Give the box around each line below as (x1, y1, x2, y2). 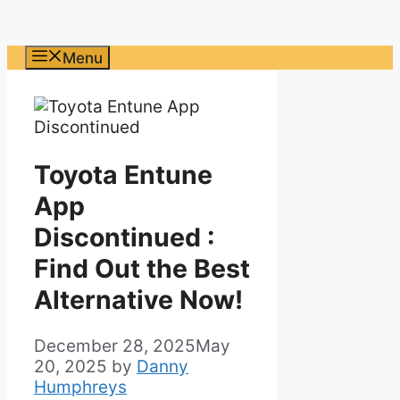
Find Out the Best (34, 252, 250, 284)
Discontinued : (34, 221, 214, 253)
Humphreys (34, 377, 127, 398)
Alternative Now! (34, 283, 243, 315)
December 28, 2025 (34, 336, 196, 357)
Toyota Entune (34, 158, 212, 190)
